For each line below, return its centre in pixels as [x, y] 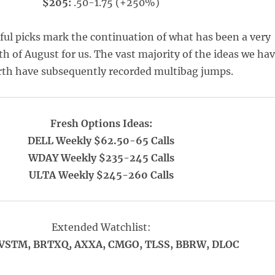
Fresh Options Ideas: [101, 123]
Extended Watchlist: [101, 227]
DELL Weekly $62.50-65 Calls [101, 141]
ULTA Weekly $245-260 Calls [101, 175]
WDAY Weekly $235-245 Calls [101, 158]
